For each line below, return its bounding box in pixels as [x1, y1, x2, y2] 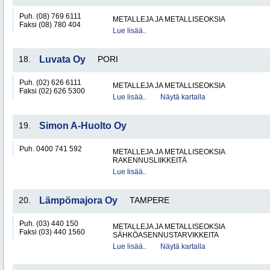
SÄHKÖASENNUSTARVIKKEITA [113, 231, 219, 239]
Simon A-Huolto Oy [39, 121, 127, 131]
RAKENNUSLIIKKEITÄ [113, 156, 187, 165]
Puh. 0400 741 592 [19, 145, 82, 153]
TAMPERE [130, 195, 169, 205]
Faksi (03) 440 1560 [19, 228, 85, 236]
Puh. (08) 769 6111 [19, 12, 81, 20]
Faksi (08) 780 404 [19, 20, 81, 29]
